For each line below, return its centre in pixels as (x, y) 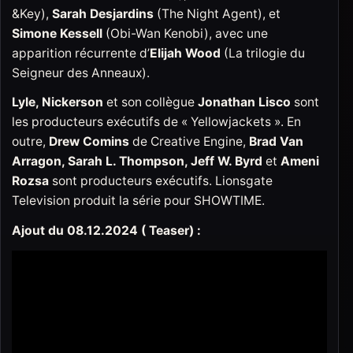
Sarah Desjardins (103, 13)
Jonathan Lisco (243, 102)
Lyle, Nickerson (58, 102)
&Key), (32, 13)
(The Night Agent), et (217, 13)
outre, (29, 142)
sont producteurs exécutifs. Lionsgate (161, 181)
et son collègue (149, 102)
